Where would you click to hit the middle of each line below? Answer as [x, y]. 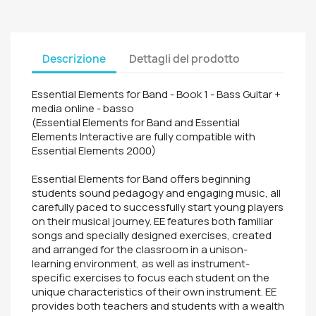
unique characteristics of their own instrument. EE [154, 292]
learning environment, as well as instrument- [141, 263]
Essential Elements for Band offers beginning [141, 179]
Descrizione [74, 59]
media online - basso [83, 108]
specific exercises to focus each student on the [151, 278]
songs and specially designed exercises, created [152, 235]
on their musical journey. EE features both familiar [152, 221]
